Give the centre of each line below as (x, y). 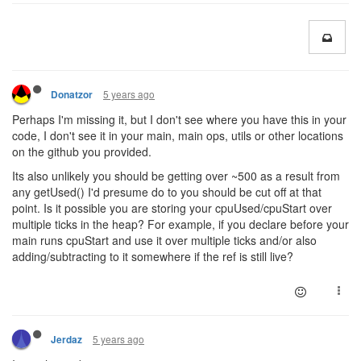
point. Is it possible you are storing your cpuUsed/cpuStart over (172, 208)
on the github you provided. (82, 151)
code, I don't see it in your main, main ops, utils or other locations (178, 135)
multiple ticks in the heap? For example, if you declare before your (180, 224)
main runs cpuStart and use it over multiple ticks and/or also (164, 240)
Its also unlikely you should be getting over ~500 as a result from (176, 176)
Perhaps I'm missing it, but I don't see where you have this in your (179, 119)
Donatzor (72, 95)
